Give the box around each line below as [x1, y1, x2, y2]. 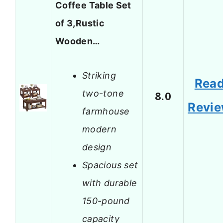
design [82, 141, 112, 152]
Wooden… [55, 36, 100, 47]
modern [82, 123, 117, 134]
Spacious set [82, 159, 138, 170]
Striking [82, 70, 116, 81]
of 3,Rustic [55, 18, 105, 29]
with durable [82, 177, 137, 188]
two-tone [82, 88, 124, 99]
